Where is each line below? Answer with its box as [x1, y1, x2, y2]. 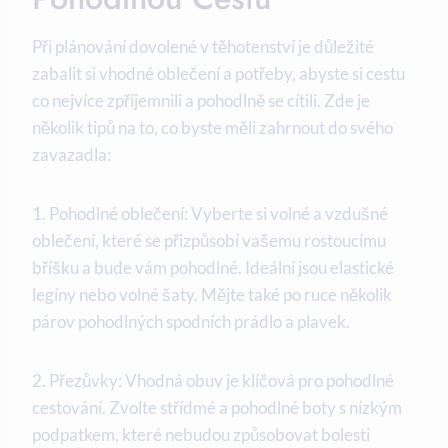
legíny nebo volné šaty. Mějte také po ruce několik [32, 284, 392, 306]
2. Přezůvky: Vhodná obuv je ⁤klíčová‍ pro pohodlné [32, 370, 394, 392]
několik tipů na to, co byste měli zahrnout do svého [32, 117, 393, 139]
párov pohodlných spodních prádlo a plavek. [32, 311, 350, 333]
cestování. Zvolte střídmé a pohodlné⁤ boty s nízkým [32, 397, 402, 419]
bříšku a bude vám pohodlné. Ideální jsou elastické [32, 257, 394, 279]
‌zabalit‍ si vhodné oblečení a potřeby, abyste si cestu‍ [32, 63, 405, 85]
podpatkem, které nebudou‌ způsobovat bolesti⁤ [32, 424, 370, 446]
